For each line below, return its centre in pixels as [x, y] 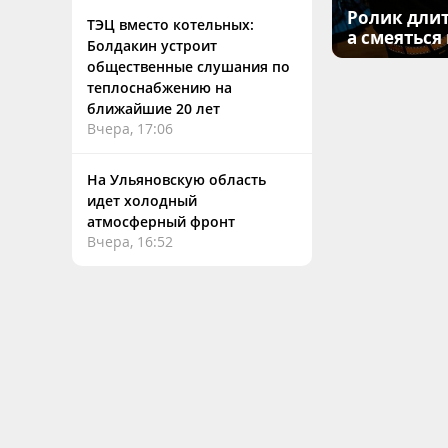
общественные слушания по [188, 66]
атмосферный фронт [161, 221]
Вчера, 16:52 [130, 241]
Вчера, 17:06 [130, 128]
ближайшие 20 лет [153, 108]
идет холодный [142, 200]
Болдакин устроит [152, 45]
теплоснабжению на [159, 87]
